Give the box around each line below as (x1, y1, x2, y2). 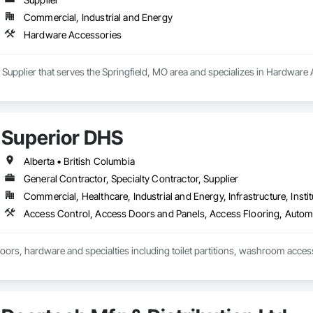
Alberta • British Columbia (23, 155, 135, 168)
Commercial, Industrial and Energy (23, 11, 173, 24)
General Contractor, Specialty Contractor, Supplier (23, 173, 239, 185)
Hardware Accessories (23, 29, 122, 41)
